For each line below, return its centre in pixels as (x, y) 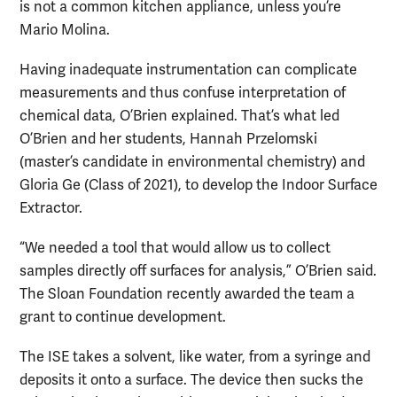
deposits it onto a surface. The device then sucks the (191, 381)
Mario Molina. (65, 30)
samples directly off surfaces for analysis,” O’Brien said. (198, 272)
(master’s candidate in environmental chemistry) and (192, 162)
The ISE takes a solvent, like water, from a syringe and (195, 358)
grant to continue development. (123, 318)
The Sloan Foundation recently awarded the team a (187, 295)
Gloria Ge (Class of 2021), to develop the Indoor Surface (198, 185)
